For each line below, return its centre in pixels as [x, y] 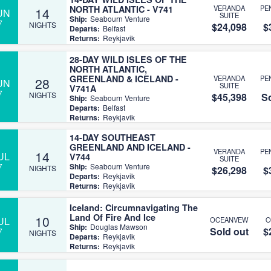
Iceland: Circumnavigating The [134, 207]
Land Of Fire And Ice [113, 217]
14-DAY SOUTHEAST [113, 137]
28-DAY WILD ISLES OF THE [128, 59]
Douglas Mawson [119, 226]
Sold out [229, 231]
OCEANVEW [229, 220]
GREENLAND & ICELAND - [124, 79]
